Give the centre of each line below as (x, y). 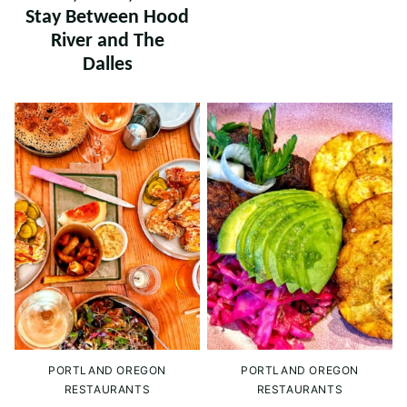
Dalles (107, 65)
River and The (107, 41)
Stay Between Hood (107, 17)
